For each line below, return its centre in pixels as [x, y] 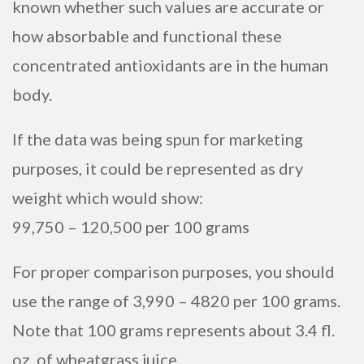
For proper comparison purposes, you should [173, 271]
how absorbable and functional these [147, 36]
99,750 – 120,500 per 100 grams [131, 227]
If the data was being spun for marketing [158, 139]
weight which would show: [108, 197]
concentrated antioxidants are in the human [170, 65]
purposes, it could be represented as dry [158, 168]
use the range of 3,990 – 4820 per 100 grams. [176, 300]
